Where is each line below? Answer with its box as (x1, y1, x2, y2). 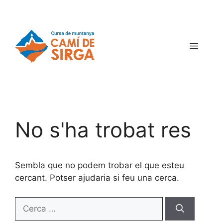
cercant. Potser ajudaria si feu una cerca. (15, 173, 179, 183)
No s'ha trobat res (15, 117, 191, 143)
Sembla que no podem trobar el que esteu (15, 160, 184, 171)
